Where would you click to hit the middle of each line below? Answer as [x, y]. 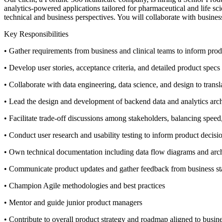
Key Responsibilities [36, 34]
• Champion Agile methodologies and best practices [84, 186]
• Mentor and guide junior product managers [73, 203]
